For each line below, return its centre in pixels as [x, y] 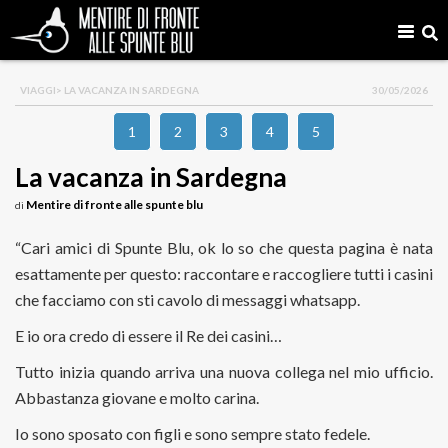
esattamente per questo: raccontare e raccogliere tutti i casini [224, 273]
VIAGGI [38, 90]
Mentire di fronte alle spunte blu [114, 204]
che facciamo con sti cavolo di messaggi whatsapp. [187, 299]
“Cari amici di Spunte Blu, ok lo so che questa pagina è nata [224, 247]
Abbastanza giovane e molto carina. [137, 397]
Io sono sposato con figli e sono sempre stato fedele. [192, 433]
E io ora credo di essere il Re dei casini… [148, 335]
